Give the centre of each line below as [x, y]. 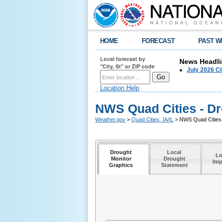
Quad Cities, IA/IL [152, 119]
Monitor [121, 159]
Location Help [120, 88]
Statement [174, 165]
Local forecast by [123, 59]
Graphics [121, 165]
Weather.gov [110, 119]
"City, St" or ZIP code [127, 66]
